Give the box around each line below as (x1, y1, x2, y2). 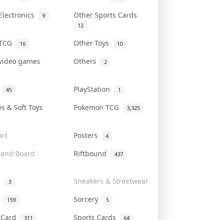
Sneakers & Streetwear (74, 176, 148, 186)
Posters (74, 130, 102, 140)
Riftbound (74, 148, 110, 158)
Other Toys (74, 38, 113, 48)
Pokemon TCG (74, 102, 123, 112)
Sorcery (74, 194, 102, 204)
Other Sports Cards (74, 10, 141, 20)
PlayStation (74, 84, 114, 94)
